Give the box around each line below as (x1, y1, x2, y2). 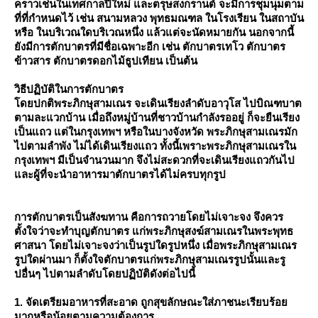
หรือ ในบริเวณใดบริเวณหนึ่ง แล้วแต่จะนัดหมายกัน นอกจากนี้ (14, 26, 294, 38)
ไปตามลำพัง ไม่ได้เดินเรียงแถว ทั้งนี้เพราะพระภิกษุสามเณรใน (14, 140, 296, 152)
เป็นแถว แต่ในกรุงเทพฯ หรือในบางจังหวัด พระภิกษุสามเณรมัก (14, 126, 297, 138)
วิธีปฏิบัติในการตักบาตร (14, 83, 124, 95)
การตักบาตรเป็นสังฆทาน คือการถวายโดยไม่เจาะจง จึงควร (14, 211, 283, 223)
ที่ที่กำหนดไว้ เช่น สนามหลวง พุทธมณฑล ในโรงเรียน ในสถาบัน (14, 12, 304, 24)
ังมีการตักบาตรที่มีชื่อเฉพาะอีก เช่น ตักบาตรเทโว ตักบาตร (14, 40, 285, 53)
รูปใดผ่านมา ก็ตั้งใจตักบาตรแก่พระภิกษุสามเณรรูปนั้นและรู (14, 253, 285, 265)
